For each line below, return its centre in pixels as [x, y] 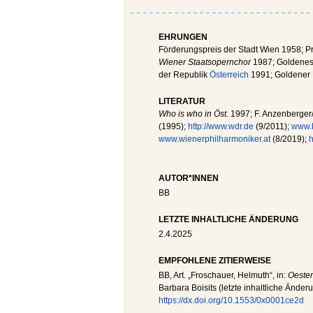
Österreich [229, 75]
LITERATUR [182, 101]
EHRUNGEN [183, 37]
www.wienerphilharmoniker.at [214, 139]
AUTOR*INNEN [189, 178]
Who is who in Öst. [194, 114]
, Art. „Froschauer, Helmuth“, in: [229, 275]
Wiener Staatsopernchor [206, 62]
